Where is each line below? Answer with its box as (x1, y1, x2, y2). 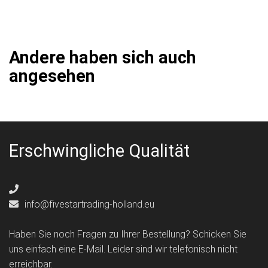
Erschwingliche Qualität (9, 141, 190, 162)
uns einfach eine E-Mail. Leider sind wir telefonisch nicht (9, 243, 237, 255)
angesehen (9, 66, 95, 87)
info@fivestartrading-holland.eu (22, 199, 154, 211)
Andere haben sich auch (9, 47, 196, 68)
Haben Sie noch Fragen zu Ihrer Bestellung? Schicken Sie (9, 229, 246, 240)
